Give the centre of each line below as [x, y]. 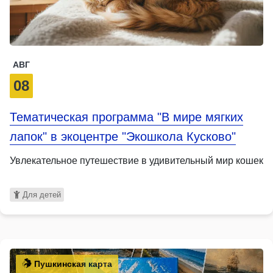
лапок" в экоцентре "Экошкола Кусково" [123, 136]
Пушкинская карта [72, 264]
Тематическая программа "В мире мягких [126, 117]
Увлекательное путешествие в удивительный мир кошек [136, 160]
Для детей [41, 194]
